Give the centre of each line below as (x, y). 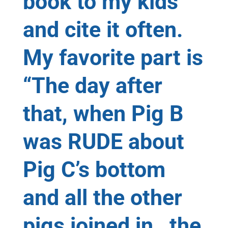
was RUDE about (103, 141)
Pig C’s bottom (94, 169)
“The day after (92, 85)
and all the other (102, 197)
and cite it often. (103, 29)
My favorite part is (113, 57)
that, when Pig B (103, 113)
